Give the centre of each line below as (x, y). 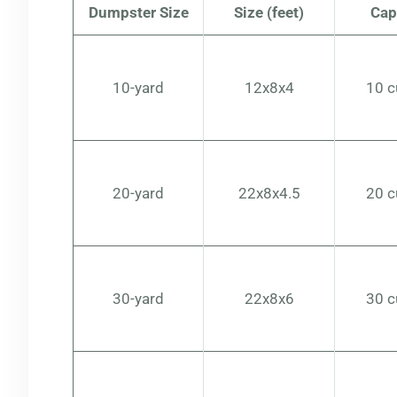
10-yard (138, 88)
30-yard (138, 299)
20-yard (138, 193)
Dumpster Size (138, 12)
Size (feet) (269, 12)
